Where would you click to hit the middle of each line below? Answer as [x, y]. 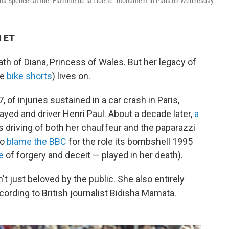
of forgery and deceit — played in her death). [93, 155]
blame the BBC [37, 141]
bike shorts [29, 76]
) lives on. [71, 76]
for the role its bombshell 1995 [130, 141]
